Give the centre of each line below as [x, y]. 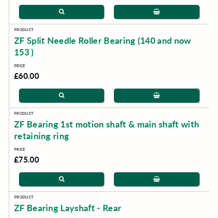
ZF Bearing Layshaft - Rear [68, 208]
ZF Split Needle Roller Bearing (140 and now [102, 40]
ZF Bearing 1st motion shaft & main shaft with [107, 124]
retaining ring [42, 136]
